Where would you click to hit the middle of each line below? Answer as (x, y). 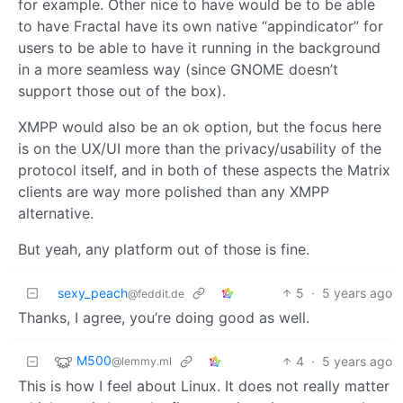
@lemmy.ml (142, 362)
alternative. (56, 213)
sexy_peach (93, 293)
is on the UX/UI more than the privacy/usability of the (200, 148)
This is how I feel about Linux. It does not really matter (204, 386)
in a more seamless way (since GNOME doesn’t (178, 69)
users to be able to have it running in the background (199, 48)
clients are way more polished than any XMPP (174, 192)
